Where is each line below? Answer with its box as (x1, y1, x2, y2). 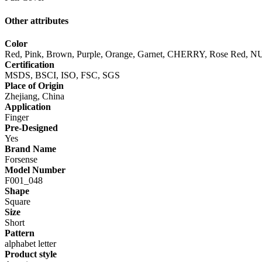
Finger (5, 112, 29, 122)
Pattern (5, 227, 35, 238)
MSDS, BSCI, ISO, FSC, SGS (5, 70, 120, 80)
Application (5, 101, 51, 112)
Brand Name (5, 143, 56, 154)
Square (5, 196, 30, 206)
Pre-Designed (5, 122, 58, 133)
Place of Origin (5, 80, 64, 91)
